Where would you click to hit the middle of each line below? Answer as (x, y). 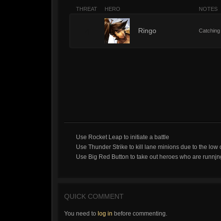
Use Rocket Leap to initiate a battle (123, 137)
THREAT (87, 9)
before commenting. (140, 214)
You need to (81, 214)
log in (105, 214)
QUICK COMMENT (94, 196)
